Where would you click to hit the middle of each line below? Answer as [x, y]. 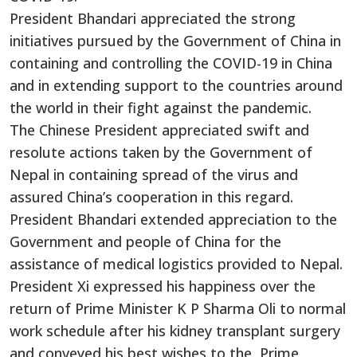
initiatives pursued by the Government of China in [175, 40]
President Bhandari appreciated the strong [153, 18]
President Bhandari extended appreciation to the [173, 219]
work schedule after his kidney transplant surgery [175, 330]
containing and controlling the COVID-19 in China [171, 63]
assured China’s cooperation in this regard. [151, 196]
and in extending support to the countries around [176, 85]
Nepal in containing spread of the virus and [154, 174]
